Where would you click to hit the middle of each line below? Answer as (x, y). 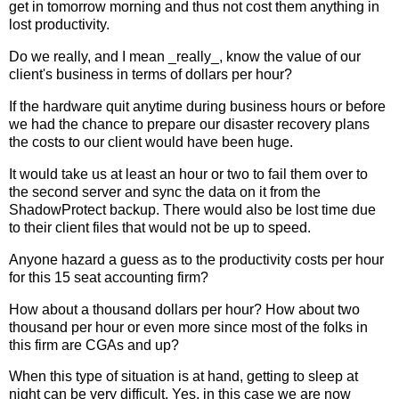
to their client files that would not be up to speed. (160, 227)
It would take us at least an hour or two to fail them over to (188, 174)
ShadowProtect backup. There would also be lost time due (192, 209)
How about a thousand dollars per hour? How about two (184, 309)
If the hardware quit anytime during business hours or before (197, 107)
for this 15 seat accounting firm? (109, 277)
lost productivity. (59, 25)
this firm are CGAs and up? (94, 345)
